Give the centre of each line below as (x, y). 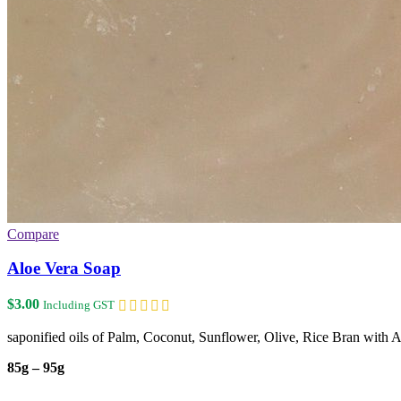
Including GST (79, 304)
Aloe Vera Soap (64, 269)
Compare (33, 234)
